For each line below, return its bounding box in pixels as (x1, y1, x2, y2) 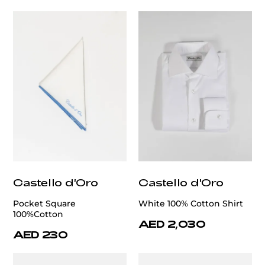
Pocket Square (13, 198, 76, 209)
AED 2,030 (138, 218, 206, 230)
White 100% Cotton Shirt (138, 198, 243, 209)
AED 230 (13, 228, 68, 241)
